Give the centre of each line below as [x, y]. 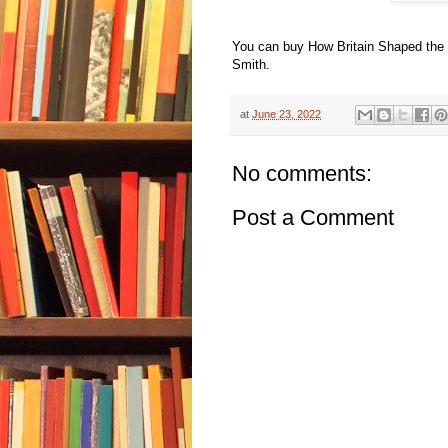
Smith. [251, 65]
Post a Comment [313, 217]
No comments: [302, 173]
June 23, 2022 [286, 113]
